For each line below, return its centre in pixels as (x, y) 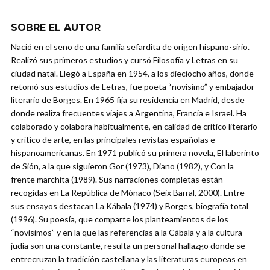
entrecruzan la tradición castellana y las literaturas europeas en (129, 259)
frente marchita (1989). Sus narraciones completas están (117, 180)
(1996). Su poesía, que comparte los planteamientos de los (120, 219)
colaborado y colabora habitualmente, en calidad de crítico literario (134, 127)
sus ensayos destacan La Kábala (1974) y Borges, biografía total (130, 206)
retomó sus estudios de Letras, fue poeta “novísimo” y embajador (133, 87)
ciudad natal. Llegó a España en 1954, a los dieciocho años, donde (132, 74)
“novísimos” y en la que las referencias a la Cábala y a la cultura (127, 233)
